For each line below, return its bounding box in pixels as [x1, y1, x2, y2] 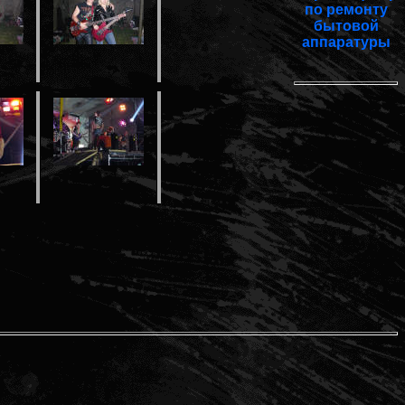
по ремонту [304, 2, 388, 17]
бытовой [313, 18, 379, 33]
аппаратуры [301, 34, 391, 50]
